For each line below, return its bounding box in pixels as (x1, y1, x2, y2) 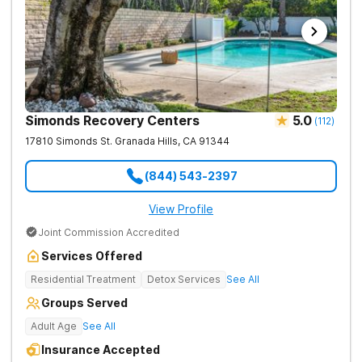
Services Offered (41, 249, 142, 263)
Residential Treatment (31, 273, 136, 285)
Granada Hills (115, 135, 178, 147)
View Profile (149, 202, 213, 216)
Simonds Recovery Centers (25, 112, 200, 128)
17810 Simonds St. (25, 135, 112, 147)
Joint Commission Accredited (38, 225, 179, 238)
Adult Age (31, 320, 77, 332)
